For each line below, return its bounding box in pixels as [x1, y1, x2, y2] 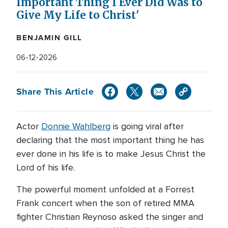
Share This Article [16, 84, 94, 98]
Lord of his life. [16, 162, 75, 173]
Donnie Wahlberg [41, 121, 110, 132]
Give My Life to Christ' [16, 9, 139, 22]
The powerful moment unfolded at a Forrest [16, 184, 194, 195]
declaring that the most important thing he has [16, 134, 204, 146]
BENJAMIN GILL [16, 32, 82, 43]
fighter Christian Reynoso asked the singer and [16, 211, 203, 222]
